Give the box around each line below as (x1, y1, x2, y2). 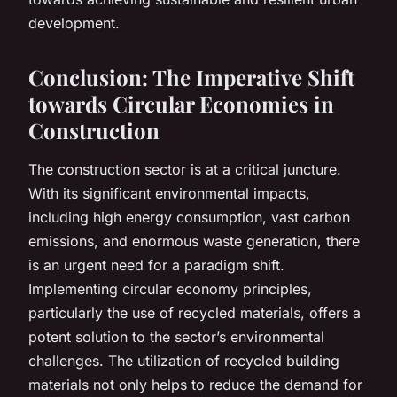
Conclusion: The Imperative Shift (28, 62, 354, 91)
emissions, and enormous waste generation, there (28, 231, 360, 250)
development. (28, 13, 120, 32)
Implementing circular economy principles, (28, 279, 312, 298)
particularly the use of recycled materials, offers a (28, 303, 361, 322)
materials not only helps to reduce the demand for (28, 375, 362, 393)
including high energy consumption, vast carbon (28, 207, 350, 226)
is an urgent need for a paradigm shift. (28, 255, 284, 274)
